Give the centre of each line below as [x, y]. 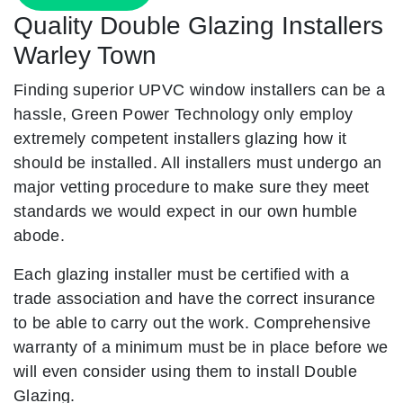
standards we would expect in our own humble [185, 211]
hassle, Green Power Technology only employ [184, 114]
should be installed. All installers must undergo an [198, 163]
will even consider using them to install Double [186, 372]
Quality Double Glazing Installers [198, 26]
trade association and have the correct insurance [195, 299]
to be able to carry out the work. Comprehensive [193, 323]
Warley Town [85, 56]
